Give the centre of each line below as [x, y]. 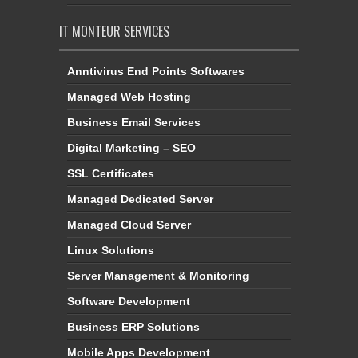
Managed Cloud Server [129, 225]
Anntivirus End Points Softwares [156, 72]
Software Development [129, 302]
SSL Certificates [111, 174]
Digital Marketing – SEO [131, 148]
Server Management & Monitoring [158, 276]
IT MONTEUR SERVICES [114, 32]
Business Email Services [134, 123]
